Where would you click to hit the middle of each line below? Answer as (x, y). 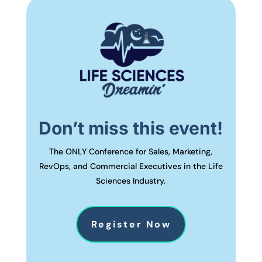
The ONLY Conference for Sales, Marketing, (131, 151)
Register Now (131, 224)
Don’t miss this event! (131, 128)
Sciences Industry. (131, 180)
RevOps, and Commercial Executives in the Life (131, 166)
